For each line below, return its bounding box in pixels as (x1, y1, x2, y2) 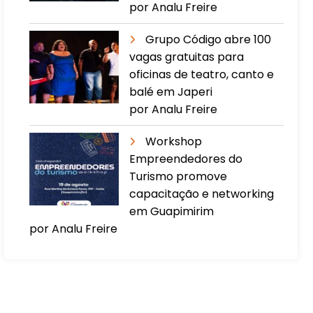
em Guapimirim (129, 203, 214, 219)
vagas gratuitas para (129, 48, 245, 65)
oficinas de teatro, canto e (129, 66, 275, 82)
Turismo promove (129, 168, 228, 184)
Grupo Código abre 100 (145, 31, 272, 48)
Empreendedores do (129, 150, 243, 167)
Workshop (145, 133, 203, 150)
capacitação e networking (129, 185, 275, 202)
